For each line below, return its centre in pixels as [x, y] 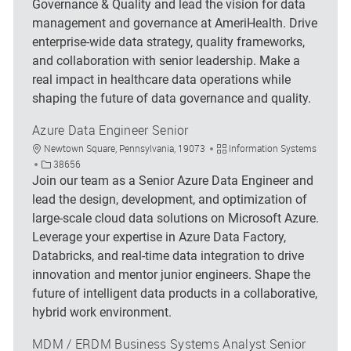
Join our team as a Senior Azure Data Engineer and [172, 180]
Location [49, 147]
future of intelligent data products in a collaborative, [174, 293]
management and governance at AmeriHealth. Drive [174, 23]
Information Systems [272, 148]
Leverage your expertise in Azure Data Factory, [159, 237]
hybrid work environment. [101, 312]
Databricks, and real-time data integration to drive [168, 255]
